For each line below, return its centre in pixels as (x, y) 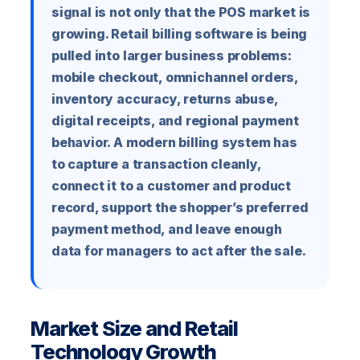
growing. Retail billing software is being (180, 34)
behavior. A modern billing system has (174, 143)
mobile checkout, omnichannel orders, (175, 78)
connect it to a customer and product (172, 186)
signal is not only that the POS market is (181, 12)
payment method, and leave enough (167, 229)
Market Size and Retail (134, 329)
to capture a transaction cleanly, (156, 164)
